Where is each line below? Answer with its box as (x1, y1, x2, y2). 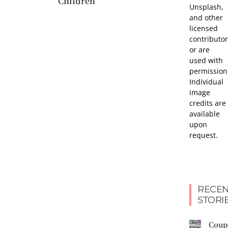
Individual (189, 76, 223, 87)
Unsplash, (189, 2, 223, 12)
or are (189, 44, 210, 54)
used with (189, 55, 223, 65)
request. (189, 130, 218, 140)
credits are (189, 98, 226, 108)
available (189, 108, 220, 119)
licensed (189, 23, 218, 33)
